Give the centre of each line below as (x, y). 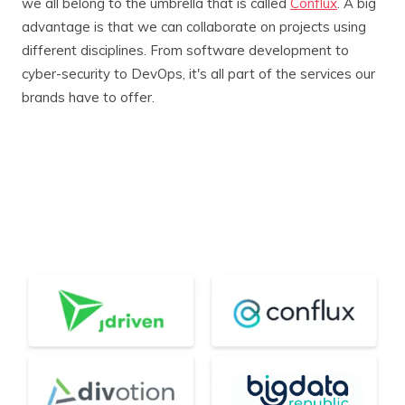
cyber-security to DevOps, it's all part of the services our (198, 73)
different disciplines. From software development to (185, 50)
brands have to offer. (88, 97)
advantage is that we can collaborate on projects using (194, 26)
